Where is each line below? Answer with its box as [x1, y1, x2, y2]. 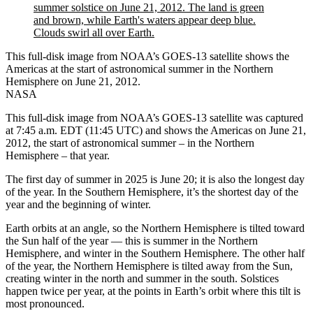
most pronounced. [6, 298, 85, 310]
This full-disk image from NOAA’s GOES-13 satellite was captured [6, 112, 303, 124]
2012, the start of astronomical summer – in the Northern [6, 137, 254, 150]
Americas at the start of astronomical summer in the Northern [6, 63, 273, 75]
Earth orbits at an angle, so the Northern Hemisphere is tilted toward [6, 222, 305, 235]
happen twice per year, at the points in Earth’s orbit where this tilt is [6, 285, 300, 298]
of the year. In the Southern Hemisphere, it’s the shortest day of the [6, 186, 298, 198]
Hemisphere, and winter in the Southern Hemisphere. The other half [6, 247, 305, 260]
